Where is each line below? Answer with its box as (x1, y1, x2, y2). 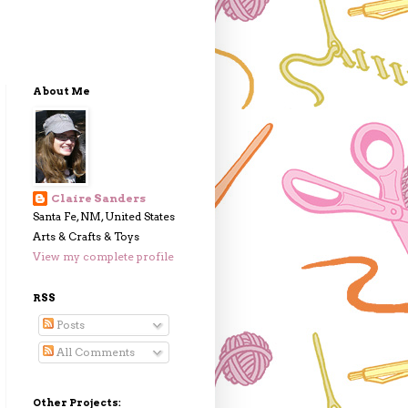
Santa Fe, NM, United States (33, 209, 175, 223)
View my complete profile (33, 250, 174, 263)
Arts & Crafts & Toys (33, 229, 139, 243)
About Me (33, 85, 90, 97)
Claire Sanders (51, 191, 146, 205)
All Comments (54, 345, 135, 359)
